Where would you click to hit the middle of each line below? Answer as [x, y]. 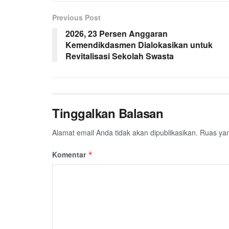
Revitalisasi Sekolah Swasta [120, 56]
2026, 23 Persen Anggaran [117, 33]
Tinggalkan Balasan [108, 113]
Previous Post [76, 17]
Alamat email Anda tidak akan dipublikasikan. [125, 132]
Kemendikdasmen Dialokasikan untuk [139, 44]
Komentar [70, 154]
